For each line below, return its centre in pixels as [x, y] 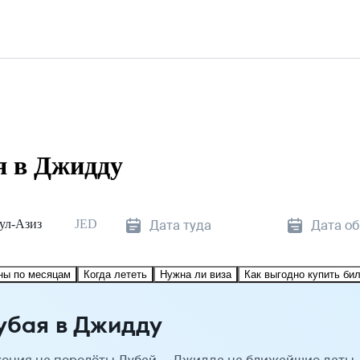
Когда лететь [115, 274]
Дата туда [180, 225]
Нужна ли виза [196, 274]
